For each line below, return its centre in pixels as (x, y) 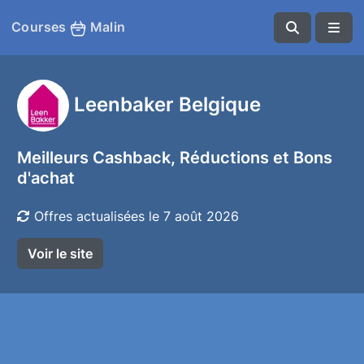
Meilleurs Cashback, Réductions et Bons (175, 158)
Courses (41, 27)
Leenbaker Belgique (167, 104)
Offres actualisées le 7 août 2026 (134, 216)
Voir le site (60, 253)
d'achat (46, 178)
